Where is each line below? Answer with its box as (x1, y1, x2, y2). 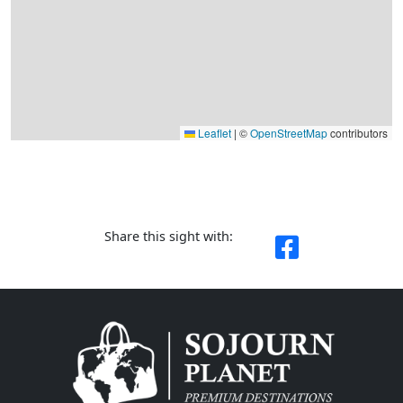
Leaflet (195, 124, 231, 140)
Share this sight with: (104, 227, 233, 245)
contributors (327, 124, 388, 140)
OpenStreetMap (250, 124, 327, 140)
